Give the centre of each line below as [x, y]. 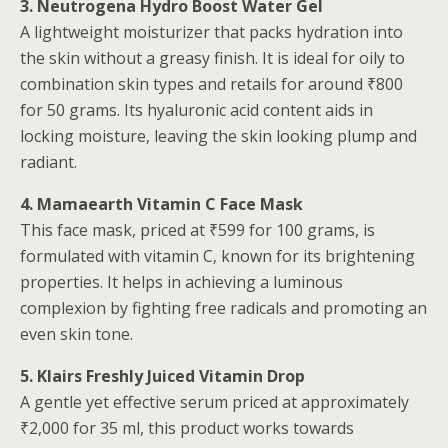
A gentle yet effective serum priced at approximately [214, 402]
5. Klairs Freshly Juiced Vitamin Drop [162, 376]
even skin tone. [76, 334]
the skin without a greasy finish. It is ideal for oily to [212, 58]
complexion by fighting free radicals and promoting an [223, 308]
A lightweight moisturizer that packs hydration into [211, 32]
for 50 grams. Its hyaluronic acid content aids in [196, 110]
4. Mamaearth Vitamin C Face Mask [161, 204]
